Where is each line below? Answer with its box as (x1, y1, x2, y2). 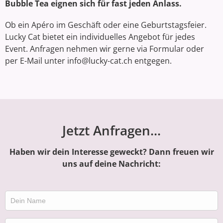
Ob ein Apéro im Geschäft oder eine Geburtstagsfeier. (5, 19, 207, 30)
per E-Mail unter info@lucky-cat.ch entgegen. (5, 55, 172, 66)
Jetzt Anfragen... (62, 121, 161, 139)
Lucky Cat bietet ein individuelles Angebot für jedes (5, 31, 195, 42)
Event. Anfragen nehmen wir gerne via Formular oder (5, 43, 204, 54)
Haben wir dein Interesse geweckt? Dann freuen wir (9, 146, 214, 157)
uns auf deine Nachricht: (62, 158, 161, 169)
